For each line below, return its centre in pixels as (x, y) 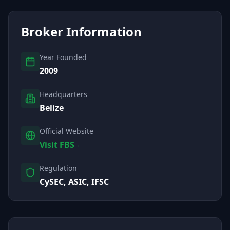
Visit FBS (57, 145)
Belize (52, 108)
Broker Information (81, 32)
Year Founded (63, 57)
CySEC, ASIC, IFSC (74, 182)
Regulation (58, 168)
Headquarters (63, 94)
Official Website (66, 131)
